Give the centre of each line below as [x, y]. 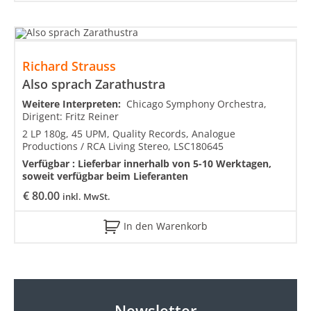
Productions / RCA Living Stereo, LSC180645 [123, 146]
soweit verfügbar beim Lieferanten [105, 176]
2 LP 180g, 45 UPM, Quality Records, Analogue [129, 134]
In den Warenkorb [166, 226]
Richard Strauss [69, 66]
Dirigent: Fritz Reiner [70, 117]
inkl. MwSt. [86, 197]
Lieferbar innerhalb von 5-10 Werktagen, [175, 164]
